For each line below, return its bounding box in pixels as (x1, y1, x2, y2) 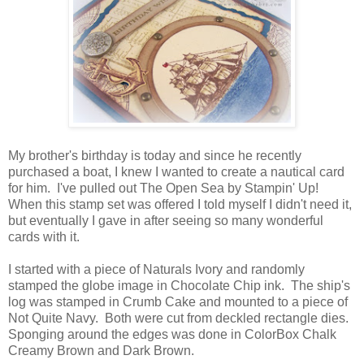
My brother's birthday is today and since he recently (8, 149, 301, 163)
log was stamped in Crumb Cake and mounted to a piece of (8, 295, 348, 310)
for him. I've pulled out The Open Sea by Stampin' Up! (8, 181, 322, 196)
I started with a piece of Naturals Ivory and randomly (8, 262, 305, 277)
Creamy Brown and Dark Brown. (8, 344, 194, 358)
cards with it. (8, 230, 80, 245)
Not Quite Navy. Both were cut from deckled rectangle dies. (8, 311, 352, 326)
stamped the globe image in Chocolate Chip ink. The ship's (8, 279, 350, 293)
